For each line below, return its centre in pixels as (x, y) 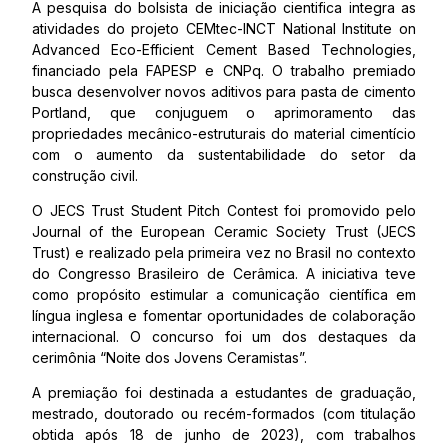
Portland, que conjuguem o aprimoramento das (224, 112)
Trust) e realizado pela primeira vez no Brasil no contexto (224, 252)
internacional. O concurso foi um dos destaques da (224, 336)
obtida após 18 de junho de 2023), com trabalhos (224, 434)
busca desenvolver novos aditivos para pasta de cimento (224, 91)
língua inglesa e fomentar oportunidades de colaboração (224, 315)
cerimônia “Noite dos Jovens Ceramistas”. (169, 357)
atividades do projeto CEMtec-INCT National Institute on (224, 28)
